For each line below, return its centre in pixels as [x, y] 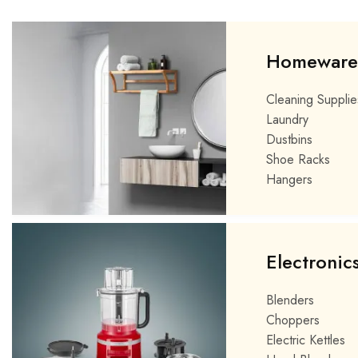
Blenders [290, 300]
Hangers [289, 179]
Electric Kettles [305, 340]
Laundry [287, 119]
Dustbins [289, 139]
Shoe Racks [298, 159]
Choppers [292, 320]
